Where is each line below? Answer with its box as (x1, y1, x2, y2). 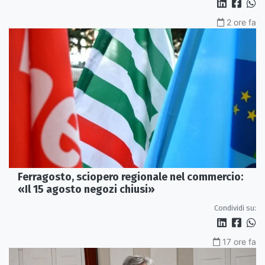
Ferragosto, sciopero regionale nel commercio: (18, 170, 243, 183)
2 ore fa (227, 17, 256, 28)
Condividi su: (214, 203, 256, 212)
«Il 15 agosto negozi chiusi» (18, 182, 155, 196)
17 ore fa (222, 236, 256, 247)
